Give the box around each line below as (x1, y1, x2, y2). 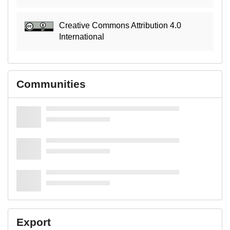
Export (16, 216, 51, 228)
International (59, 32, 105, 41)
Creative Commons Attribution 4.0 (59, 21, 182, 30)
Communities (16, 78, 86, 90)
